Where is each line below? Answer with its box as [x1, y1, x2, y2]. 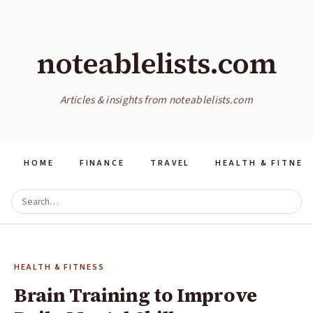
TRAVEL [150, 157, 191, 169]
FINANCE [79, 157, 125, 169]
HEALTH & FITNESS [14, 261, 105, 273]
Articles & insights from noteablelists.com [59, 92, 254, 108]
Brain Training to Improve [14, 282, 257, 308]
